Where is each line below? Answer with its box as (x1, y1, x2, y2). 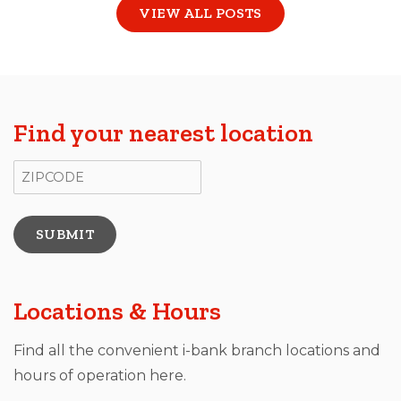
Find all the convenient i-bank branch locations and (13, 341, 380, 359)
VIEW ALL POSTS (139, 4, 262, 21)
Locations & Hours (13, 295, 221, 326)
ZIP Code (13, 160, 79, 178)
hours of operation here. (13, 366, 186, 384)
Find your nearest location (13, 117, 313, 148)
